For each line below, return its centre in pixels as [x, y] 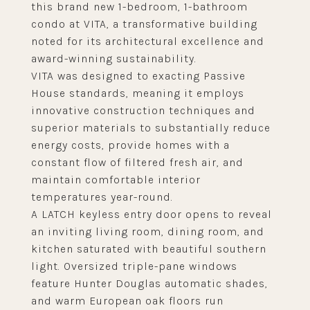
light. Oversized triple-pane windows [134, 266]
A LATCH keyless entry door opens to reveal [152, 214]
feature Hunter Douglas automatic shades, [149, 283]
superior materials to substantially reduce [151, 128]
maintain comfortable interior [116, 180]
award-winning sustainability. [114, 58]
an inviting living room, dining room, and [148, 231]
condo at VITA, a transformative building [144, 24]
